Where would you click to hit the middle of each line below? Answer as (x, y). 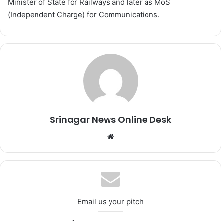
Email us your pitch (110, 202)
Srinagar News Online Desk (110, 120)
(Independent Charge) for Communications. (84, 15)
